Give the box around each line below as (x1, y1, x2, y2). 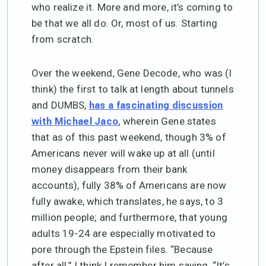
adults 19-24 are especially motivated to (31, 227, 216, 239)
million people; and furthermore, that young (31, 211, 227, 223)
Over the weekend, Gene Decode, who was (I (31, 66, 232, 79)
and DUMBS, (31, 99, 89, 111)
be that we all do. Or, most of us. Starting (31, 17, 217, 29)
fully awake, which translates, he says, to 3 (31, 195, 224, 207)
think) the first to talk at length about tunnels (31, 83, 234, 95)
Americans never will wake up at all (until (31, 147, 215, 159)
